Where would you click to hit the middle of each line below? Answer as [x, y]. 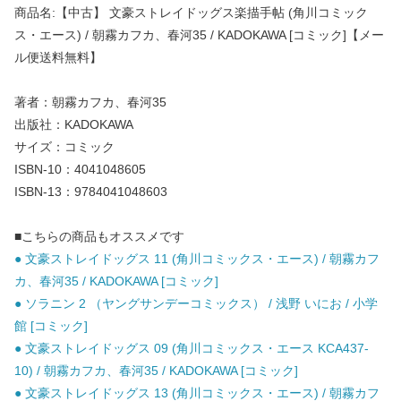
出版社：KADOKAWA [74, 125]
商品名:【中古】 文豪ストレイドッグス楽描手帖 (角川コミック [191, 13]
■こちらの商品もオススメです [99, 237]
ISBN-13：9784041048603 [91, 192]
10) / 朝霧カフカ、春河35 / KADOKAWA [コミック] [156, 371]
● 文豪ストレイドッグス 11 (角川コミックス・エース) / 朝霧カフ [197, 259]
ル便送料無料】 [58, 58]
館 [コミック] [51, 326]
